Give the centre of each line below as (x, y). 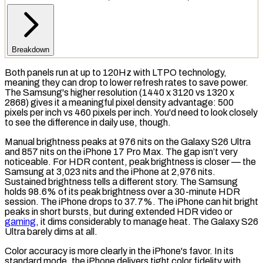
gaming (20, 221)
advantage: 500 (200, 102)
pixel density (141, 102)
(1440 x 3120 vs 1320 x (186, 92)
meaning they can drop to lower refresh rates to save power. (127, 82)
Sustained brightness (48, 181)
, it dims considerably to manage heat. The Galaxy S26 (147, 221)
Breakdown (31, 49)
